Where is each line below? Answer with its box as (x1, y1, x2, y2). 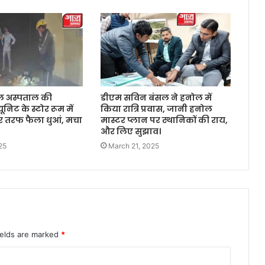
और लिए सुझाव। (100, 125, 161, 138)
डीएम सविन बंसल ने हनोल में (100, 92, 212, 104)
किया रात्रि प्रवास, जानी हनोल (100, 103, 212, 115)
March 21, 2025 (108, 141, 159, 151)
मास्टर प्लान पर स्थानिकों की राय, (100, 114, 228, 127)
